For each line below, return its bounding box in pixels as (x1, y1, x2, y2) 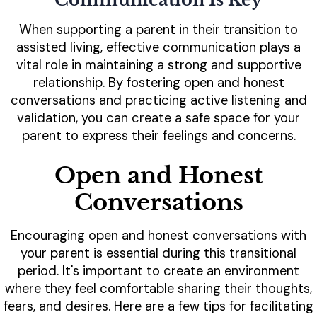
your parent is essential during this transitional (21, 245, 296, 263)
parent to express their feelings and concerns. (21, 127, 296, 145)
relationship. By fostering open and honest (33, 74, 284, 92)
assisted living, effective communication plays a (16, 39, 301, 57)
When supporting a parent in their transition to (19, 21, 298, 39)
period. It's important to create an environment (18, 263, 299, 280)
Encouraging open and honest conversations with (11, 227, 306, 245)
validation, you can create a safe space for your (17, 110, 300, 127)
